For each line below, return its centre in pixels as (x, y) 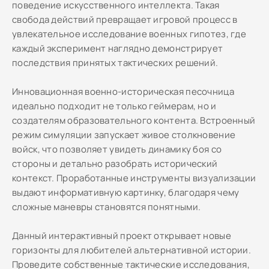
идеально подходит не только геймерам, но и (114, 106)
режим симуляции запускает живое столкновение (124, 135)
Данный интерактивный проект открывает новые (122, 236)
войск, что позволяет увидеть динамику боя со (117, 149)
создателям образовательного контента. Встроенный (134, 120)
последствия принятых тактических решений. (115, 63)
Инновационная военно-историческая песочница (123, 92)
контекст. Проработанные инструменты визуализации (134, 178)
